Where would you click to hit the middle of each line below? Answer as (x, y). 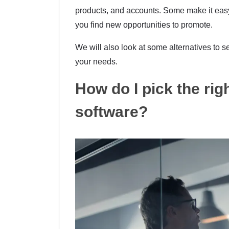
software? (111, 111)
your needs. (96, 61)
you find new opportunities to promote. (144, 25)
